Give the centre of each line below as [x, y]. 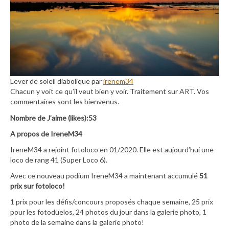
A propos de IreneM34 [46, 133]
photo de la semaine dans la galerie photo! [77, 222]
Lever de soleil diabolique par [57, 81]
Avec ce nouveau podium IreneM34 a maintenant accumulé [105, 176]
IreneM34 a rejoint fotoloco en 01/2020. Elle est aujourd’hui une [112, 149]
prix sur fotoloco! [38, 186]
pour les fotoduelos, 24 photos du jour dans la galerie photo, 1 [108, 212]
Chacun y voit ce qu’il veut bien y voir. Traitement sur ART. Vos [110, 91]
